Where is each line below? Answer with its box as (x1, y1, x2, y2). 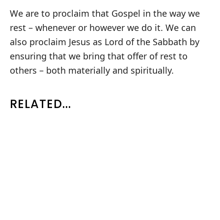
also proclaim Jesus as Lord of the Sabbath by (10, 36, 199, 48)
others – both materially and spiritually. (10, 64, 174, 77)
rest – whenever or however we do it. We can (10, 22, 196, 34)
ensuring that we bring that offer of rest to (10, 50, 188, 62)
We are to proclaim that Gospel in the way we (10, 7, 200, 20)
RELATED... (10, 96, 71, 112)
